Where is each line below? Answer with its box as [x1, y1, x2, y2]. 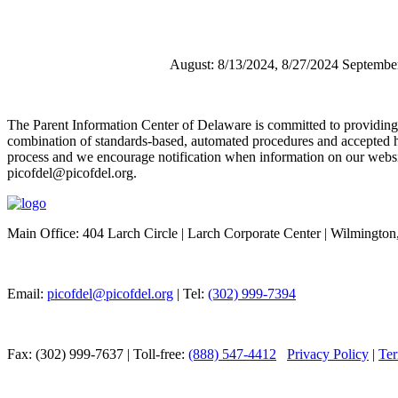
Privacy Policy [287, 346, 369, 362]
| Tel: [173, 285, 208, 301]
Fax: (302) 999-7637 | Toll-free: [7, 346, 188, 362]
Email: [7, 285, 47, 301]
